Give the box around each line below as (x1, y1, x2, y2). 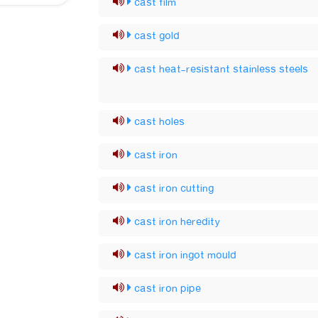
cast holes (134, 113, 185, 131)
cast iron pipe (134, 280, 202, 298)
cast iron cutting (134, 180, 214, 198)
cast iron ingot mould (134, 246, 237, 265)
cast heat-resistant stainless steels (134, 60, 309, 79)
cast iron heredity (134, 213, 221, 231)
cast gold (134, 27, 180, 45)
